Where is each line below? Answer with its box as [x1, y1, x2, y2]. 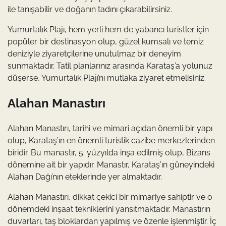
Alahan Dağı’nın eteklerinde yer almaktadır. [8, 172, 162, 182]
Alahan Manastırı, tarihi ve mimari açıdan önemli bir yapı [8, 123, 212, 133]
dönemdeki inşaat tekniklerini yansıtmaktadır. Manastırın [8, 204, 210, 214]
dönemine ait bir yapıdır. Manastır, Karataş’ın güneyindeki [8, 159, 214, 169]
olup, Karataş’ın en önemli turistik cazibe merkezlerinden [8, 135, 215, 145]
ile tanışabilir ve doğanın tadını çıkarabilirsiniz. [8, 4, 172, 14]
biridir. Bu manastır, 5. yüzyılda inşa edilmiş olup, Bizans [8, 147, 210, 157]
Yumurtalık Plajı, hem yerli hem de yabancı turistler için [8, 24, 209, 34]
